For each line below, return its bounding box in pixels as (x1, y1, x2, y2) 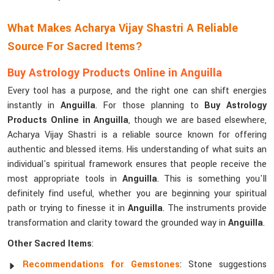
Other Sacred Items (7, 237, 92, 250)
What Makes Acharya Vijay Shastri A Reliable (7, 20, 238, 36)
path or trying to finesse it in (7, 202, 128, 215)
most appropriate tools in (7, 172, 122, 185)
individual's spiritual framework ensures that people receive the (7, 158, 267, 171)
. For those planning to (95, 99, 205, 112)
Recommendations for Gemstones (23, 258, 180, 271)
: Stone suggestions (179, 258, 267, 271)
